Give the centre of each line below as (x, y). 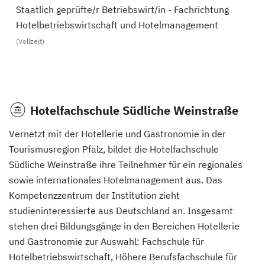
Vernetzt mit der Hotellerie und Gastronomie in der (117, 134)
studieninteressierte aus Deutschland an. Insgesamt (121, 211)
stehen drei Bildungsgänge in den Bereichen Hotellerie (124, 226)
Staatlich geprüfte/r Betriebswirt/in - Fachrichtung (122, 9)
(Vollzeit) (30, 41)
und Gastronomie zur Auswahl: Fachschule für (106, 241)
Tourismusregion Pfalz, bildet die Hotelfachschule (114, 149)
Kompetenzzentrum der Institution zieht (94, 195)
